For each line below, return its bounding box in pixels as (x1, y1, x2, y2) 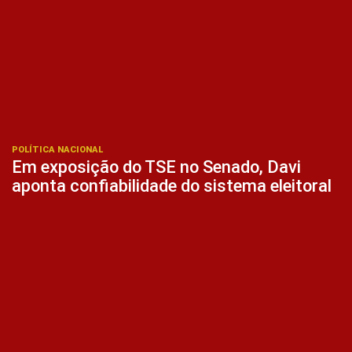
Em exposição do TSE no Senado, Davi (12, 157, 301, 178)
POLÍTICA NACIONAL (12, 145, 103, 156)
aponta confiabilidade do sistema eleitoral (12, 176, 332, 196)
